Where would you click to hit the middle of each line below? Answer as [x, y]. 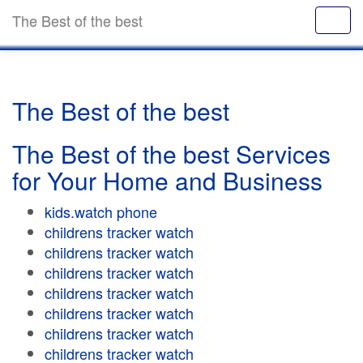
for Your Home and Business [167, 180]
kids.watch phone [101, 211]
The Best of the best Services [171, 154]
